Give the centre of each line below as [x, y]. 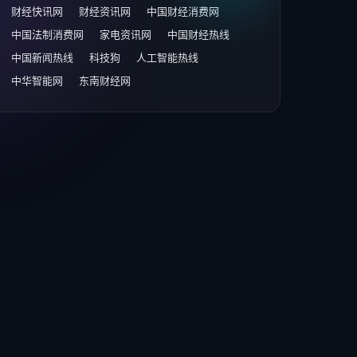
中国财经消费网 [182, 11]
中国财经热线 [198, 34]
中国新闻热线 [42, 57]
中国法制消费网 [47, 34]
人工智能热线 [167, 57]
